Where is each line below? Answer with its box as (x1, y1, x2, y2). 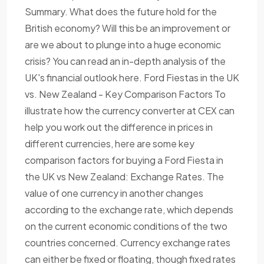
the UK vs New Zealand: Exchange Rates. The (25, 170, 224, 183)
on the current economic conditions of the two (25, 220, 227, 233)
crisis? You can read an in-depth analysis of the (25, 55, 226, 68)
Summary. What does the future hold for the (25, 5, 217, 18)
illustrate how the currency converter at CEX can (25, 104, 235, 117)
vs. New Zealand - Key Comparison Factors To (25, 88, 226, 101)
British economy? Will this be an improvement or (25, 22, 230, 35)
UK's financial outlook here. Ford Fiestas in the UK (25, 71, 239, 84)
